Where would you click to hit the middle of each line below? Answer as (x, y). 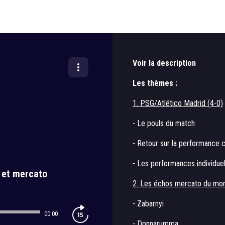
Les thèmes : (155, 83)
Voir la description (164, 63)
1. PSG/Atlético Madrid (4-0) (178, 103)
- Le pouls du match (164, 123)
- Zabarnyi (148, 204)
